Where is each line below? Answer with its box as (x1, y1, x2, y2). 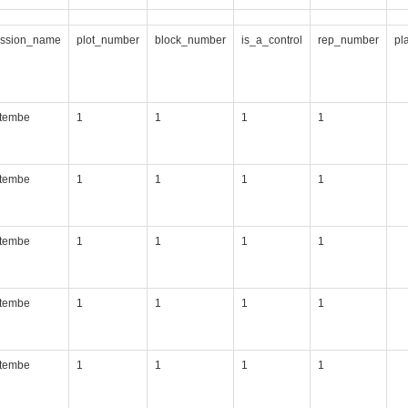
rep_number (318, 34, 379, 46)
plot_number (76, 34, 139, 46)
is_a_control (241, 34, 302, 46)
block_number (155, 34, 226, 46)
